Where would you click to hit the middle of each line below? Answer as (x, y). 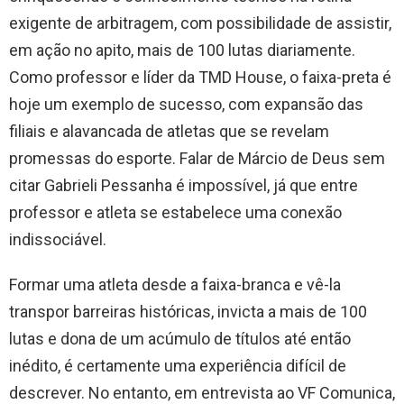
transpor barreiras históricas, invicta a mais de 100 (188, 311)
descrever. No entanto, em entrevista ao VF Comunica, (202, 392)
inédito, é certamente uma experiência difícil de (178, 365)
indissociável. (60, 239)
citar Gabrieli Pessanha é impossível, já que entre (184, 185)
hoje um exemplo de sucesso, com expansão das (186, 104)
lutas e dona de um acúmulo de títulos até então (180, 338)
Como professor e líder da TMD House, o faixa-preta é (200, 77)
